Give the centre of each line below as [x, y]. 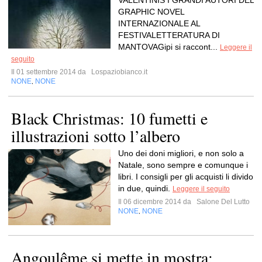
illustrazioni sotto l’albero [96, 136]
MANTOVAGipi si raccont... [169, 47]
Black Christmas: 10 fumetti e [109, 118]
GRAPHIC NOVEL [151, 12]
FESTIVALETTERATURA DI [169, 35]
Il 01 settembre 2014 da [50, 72]
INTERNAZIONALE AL [159, 23]
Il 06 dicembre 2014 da [156, 202]
